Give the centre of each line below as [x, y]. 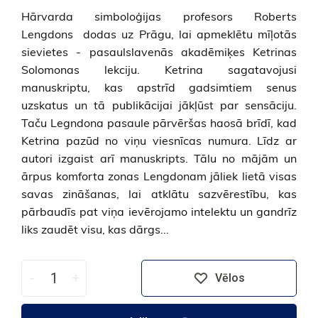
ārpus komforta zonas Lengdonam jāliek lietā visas [159, 176]
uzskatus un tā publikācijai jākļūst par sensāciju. [159, 105]
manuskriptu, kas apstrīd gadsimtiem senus [159, 87]
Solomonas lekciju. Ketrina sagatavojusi [159, 69]
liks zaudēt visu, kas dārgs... [95, 229]
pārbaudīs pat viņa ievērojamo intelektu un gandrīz [159, 211]
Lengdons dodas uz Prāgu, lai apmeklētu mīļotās [159, 34]
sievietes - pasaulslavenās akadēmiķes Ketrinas [159, 51]
